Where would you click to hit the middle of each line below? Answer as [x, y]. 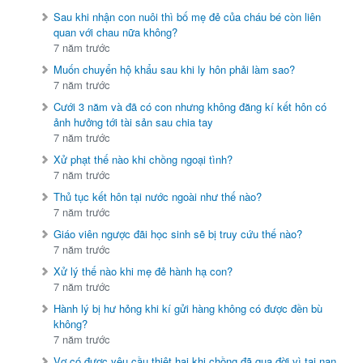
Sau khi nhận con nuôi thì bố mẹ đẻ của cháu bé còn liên [188, 17]
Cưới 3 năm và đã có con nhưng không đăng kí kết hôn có [190, 107]
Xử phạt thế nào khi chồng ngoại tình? [143, 160]
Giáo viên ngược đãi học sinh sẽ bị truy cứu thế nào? [178, 234]
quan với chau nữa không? [116, 32]
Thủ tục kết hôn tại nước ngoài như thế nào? [158, 197]
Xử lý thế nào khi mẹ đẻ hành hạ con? [143, 271]
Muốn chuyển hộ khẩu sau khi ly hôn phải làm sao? [175, 70]
